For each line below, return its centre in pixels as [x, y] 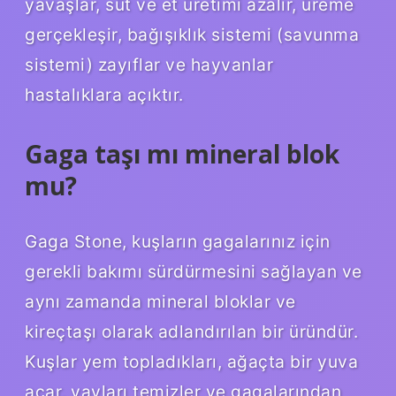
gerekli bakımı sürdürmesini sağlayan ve [194, 272]
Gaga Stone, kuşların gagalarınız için [178, 242]
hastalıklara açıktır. [104, 94]
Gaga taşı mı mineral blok [182, 153]
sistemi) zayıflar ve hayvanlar [149, 64]
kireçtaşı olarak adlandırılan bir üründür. [191, 332]
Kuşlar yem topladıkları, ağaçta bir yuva [191, 362]
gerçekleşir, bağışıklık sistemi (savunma [192, 34]
